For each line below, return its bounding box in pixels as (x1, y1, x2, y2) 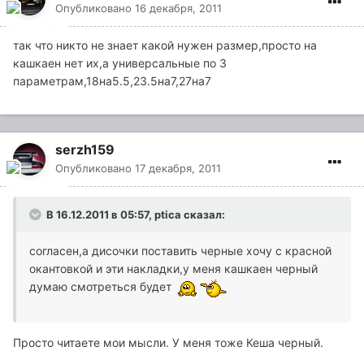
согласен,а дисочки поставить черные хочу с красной (29, 244, 331, 258)
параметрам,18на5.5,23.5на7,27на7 (13, 74, 211, 89)
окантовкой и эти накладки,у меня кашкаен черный (29, 262, 318, 276)
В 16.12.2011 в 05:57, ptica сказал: (44, 208, 225, 222)
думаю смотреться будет (29, 279, 175, 294)
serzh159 (55, 141, 115, 158)
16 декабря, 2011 (135, 2, 222, 15)
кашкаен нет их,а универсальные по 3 (13, 56, 227, 71)
